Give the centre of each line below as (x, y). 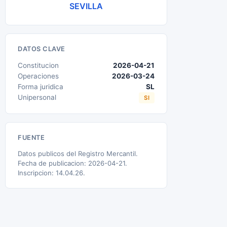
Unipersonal (37, 97)
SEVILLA (86, 6)
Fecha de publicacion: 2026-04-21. (72, 163)
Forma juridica (41, 87)
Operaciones (38, 76)
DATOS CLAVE (42, 49)
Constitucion (38, 65)
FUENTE (31, 138)
